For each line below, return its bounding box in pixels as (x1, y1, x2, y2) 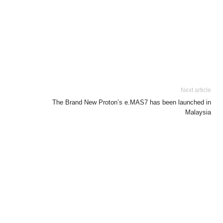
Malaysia (185, 109, 211, 116)
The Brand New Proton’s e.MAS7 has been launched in (52, 99, 211, 106)
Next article (181, 87, 211, 94)
